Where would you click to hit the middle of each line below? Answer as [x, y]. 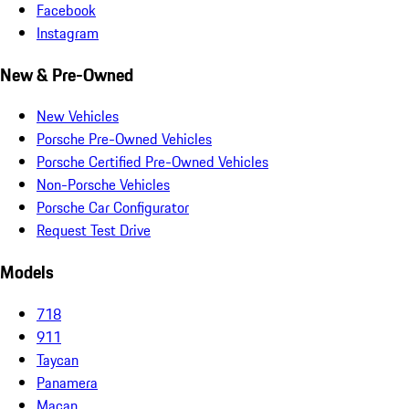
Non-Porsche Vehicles [103, 185]
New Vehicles [78, 116]
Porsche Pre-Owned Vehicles [124, 139]
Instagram [68, 32]
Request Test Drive [94, 231]
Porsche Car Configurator [113, 208]
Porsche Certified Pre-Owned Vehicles [152, 162]
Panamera [67, 382]
